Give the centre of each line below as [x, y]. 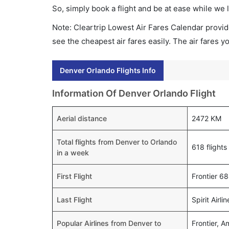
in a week [73, 153]
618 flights [209, 147]
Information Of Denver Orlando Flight [134, 93]
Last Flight [74, 200]
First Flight [74, 176]
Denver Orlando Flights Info [108, 70]
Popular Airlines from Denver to [109, 223]
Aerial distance [82, 118]
